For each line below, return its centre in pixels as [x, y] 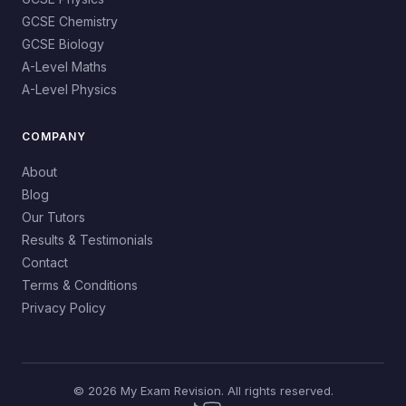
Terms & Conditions [80, 285]
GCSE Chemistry [70, 22]
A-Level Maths [64, 67]
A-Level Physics [69, 90]
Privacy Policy [64, 308]
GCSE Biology [63, 44]
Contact [45, 263]
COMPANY [54, 137]
